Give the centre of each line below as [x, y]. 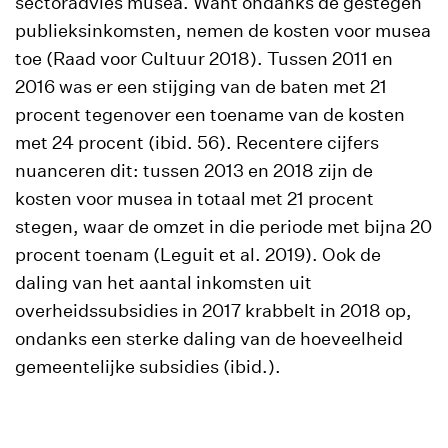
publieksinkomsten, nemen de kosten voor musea [223, 30]
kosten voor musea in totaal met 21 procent [194, 198]
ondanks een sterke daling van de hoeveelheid [209, 338]
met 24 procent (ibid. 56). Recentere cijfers [197, 142]
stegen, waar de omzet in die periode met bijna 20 [223, 226]
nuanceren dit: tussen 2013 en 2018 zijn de [194, 170]
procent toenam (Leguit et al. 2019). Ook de [198, 254]
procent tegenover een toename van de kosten [210, 114]
